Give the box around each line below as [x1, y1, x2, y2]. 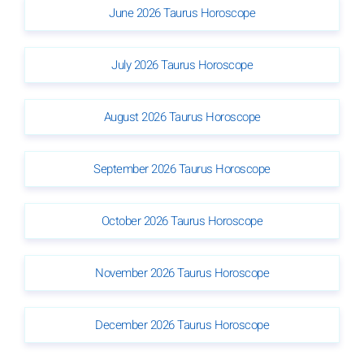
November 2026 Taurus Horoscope [95, 263, 269, 282]
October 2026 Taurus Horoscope [101, 211, 263, 230]
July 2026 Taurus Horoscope [111, 55, 253, 74]
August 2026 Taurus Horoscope [103, 107, 261, 126]
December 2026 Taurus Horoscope [95, 315, 269, 334]
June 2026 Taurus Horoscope [109, 3, 255, 22]
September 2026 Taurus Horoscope [93, 159, 271, 178]
